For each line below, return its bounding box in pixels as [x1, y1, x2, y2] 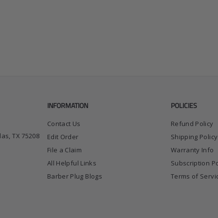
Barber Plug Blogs [47, 172, 102, 181]
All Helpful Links [47, 159, 96, 168]
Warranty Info [171, 145, 214, 155]
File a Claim [47, 145, 82, 155]
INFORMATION [47, 100, 88, 111]
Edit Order [47, 132, 79, 142]
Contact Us [47, 119, 81, 128]
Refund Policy [171, 119, 214, 128]
